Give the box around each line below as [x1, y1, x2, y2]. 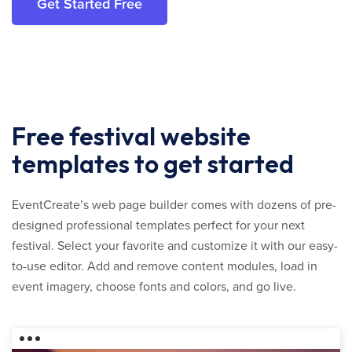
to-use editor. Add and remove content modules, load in [12, 258, 317, 275]
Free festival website [12, 120, 251, 152]
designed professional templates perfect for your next [12, 218, 305, 234]
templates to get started [12, 148, 294, 180]
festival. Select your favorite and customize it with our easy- [12, 238, 338, 255]
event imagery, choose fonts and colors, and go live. [12, 279, 296, 295]
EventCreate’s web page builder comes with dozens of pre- [12, 197, 336, 214]
